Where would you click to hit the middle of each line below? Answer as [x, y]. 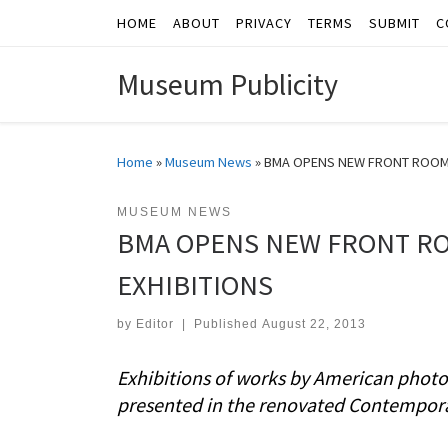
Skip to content [75, 28]
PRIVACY [264, 23]
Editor [155, 324]
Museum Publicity [227, 84]
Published [227, 324]
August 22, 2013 [313, 324]
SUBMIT [394, 23]
